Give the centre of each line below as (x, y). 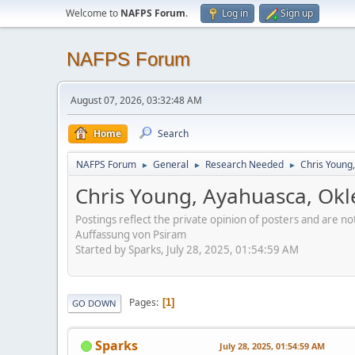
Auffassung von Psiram (131, 234)
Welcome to (93, 13)
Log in (235, 13)
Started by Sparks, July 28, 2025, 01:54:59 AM (187, 249)
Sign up (297, 13)
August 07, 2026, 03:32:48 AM (136, 100)
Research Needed (244, 164)
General (171, 164)
